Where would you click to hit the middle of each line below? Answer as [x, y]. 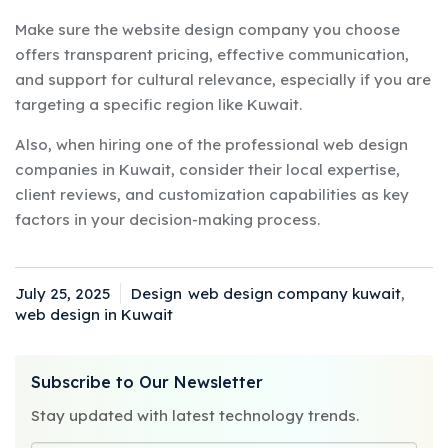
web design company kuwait [294, 294]
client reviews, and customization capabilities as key [212, 195]
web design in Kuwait [94, 315]
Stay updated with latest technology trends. [195, 416]
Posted [50, 305]
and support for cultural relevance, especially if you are [223, 80]
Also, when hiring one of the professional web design [211, 145]
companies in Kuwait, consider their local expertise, [207, 170]
